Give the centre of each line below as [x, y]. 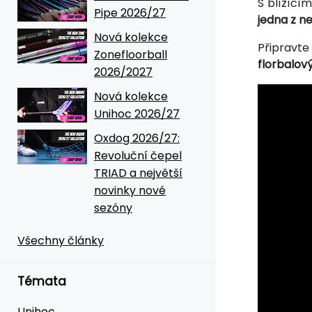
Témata [42, 281]
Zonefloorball [131, 54]
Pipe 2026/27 [130, 13]
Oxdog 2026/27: [137, 138]
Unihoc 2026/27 [137, 114]
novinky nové [130, 190]
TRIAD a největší [138, 173]
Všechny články [61, 240]
